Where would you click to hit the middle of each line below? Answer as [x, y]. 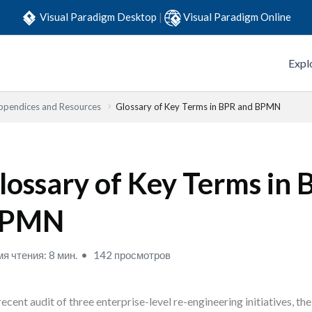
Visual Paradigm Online [237, 16]
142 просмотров [131, 255]
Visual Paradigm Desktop [99, 16]
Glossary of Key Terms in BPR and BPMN [198, 107]
